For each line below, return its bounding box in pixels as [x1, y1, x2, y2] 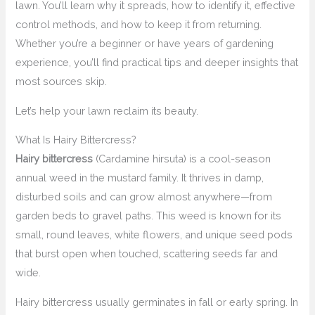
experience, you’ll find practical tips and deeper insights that [15, 56, 299, 69]
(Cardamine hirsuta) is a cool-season [93, 153, 271, 165]
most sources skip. [15, 75, 108, 88]
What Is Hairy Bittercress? [15, 134, 137, 146]
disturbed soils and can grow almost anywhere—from [15, 191, 273, 203]
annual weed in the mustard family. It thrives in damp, [15, 172, 264, 184]
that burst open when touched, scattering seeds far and [15, 247, 278, 260]
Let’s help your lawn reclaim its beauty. [15, 104, 199, 117]
